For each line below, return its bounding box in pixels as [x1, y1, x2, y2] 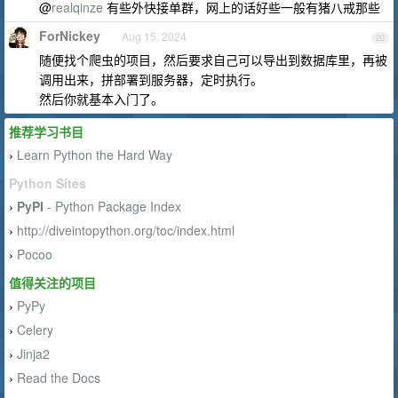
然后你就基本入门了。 [39, 90, 163, 107]
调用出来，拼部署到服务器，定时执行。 [39, 70, 263, 88]
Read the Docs [17, 369, 100, 386]
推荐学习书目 [9, 123, 84, 140]
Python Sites [9, 174, 86, 192]
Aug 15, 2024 [122, 28, 187, 44]
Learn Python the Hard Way [17, 146, 172, 163]
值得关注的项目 [9, 274, 96, 291]
